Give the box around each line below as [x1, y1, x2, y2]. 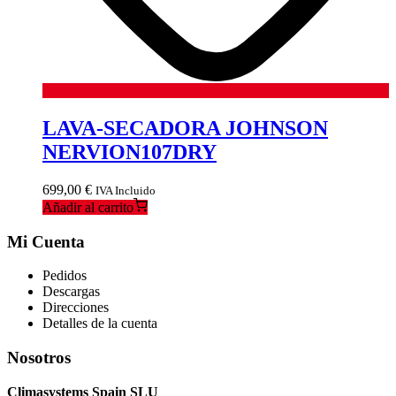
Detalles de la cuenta [42, 316, 157, 331]
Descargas [42, 284, 100, 300]
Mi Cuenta [7, 232, 85, 251]
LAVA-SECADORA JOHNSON [42, 117, 328, 140]
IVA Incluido [95, 183, 156, 197]
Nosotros [7, 348, 71, 368]
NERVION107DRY [42, 141, 217, 164]
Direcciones [42, 300, 109, 316]
